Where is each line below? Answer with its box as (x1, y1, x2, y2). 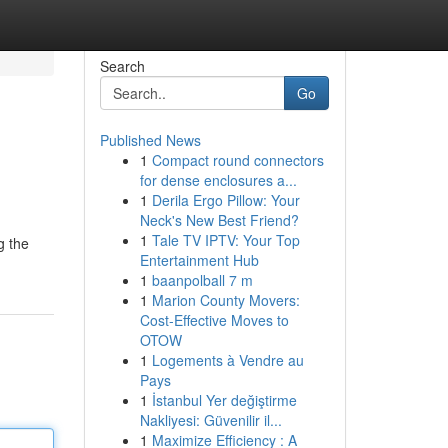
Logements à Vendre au (151, 350, 304, 370)
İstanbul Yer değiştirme (151, 390, 297, 410)
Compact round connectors (151, 150, 324, 170)
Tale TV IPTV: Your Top (151, 230, 300, 250)
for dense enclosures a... (139, 170, 297, 190)
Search (99, 56, 145, 76)
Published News (99, 130, 201, 150)
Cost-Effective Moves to (139, 310, 289, 330)
